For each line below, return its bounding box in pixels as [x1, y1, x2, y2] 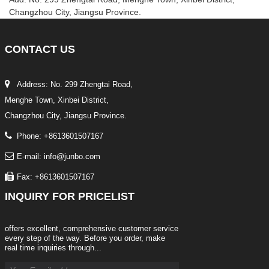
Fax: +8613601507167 [17, 172, 94, 181]
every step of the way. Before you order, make [5, 233, 165, 243]
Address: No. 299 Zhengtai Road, [17, 79, 133, 89]
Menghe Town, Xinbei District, [5, 95, 109, 104]
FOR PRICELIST [49, 190, 134, 202]
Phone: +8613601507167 [17, 131, 103, 141]
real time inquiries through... [5, 243, 101, 252]
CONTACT [5, 43, 57, 55]
